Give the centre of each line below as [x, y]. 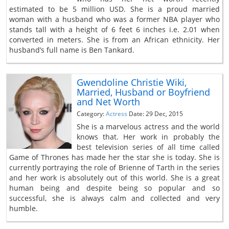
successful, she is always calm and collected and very [114, 198]
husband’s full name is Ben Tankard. [72, 50]
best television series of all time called [148, 147]
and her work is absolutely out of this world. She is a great [114, 177]
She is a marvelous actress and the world [148, 126]
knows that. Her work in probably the [148, 136]
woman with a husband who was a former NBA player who [114, 19]
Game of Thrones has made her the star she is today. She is [114, 157]
